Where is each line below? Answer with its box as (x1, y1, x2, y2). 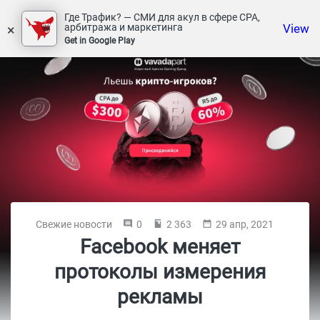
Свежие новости (36, 219, 112, 230)
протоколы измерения (54, 260, 266, 284)
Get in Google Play (64, 36, 135, 46)
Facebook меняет (80, 235, 240, 259)
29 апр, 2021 (216, 219, 274, 230)
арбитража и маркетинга (64, 21, 183, 33)
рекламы (117, 285, 203, 309)
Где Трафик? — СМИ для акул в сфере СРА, (64, 11, 260, 23)
